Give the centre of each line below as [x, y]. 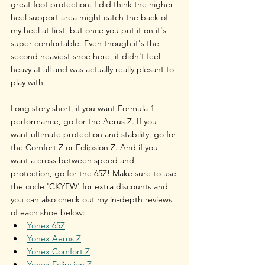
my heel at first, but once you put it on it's [90, 30]
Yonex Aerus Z [54, 238]
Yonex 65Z [46, 225]
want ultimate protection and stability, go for [95, 134]
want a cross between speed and [74, 160]
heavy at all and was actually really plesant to [93, 69]
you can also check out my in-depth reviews [93, 199]
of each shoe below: [48, 212]
